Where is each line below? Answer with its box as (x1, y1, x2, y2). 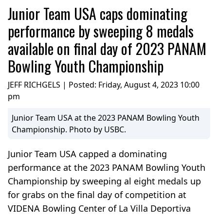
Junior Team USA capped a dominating (8, 147, 167, 160)
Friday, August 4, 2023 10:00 (98, 79, 200, 90)
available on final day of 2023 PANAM (8, 37, 206, 59)
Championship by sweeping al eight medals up (8, 175, 201, 187)
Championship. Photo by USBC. (12, 124, 126, 135)
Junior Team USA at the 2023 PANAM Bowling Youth (12, 112, 200, 123)
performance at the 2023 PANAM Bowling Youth (8, 161, 205, 173)
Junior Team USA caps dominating (8, 2, 187, 24)
